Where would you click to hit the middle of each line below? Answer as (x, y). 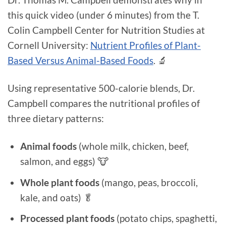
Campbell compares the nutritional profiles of (104, 103)
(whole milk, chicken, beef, (132, 146)
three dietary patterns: (56, 119)
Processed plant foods (67, 218)
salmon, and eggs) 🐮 (64, 161)
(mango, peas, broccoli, (148, 182)
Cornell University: (49, 45)
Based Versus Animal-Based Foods (80, 61)
